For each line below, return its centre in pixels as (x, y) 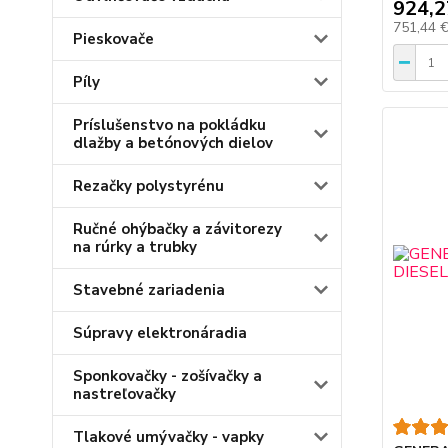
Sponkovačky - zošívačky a (167, 376)
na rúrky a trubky (135, 247)
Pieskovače (113, 39)
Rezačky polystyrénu (148, 186)
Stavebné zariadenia (149, 290)
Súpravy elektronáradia (160, 333)
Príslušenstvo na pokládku (169, 125)
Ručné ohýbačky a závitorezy (177, 229)
